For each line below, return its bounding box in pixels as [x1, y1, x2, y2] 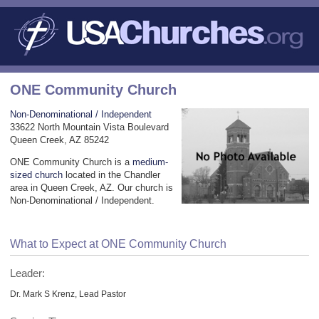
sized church [10, 169, 63, 180]
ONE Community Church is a [10, 156, 132, 167]
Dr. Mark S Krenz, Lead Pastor [10, 288, 126, 298]
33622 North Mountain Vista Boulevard [10, 121, 169, 132]
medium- [132, 156, 168, 167]
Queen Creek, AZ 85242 [10, 134, 109, 145]
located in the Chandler [63, 169, 160, 180]
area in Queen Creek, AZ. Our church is [10, 182, 173, 193]
